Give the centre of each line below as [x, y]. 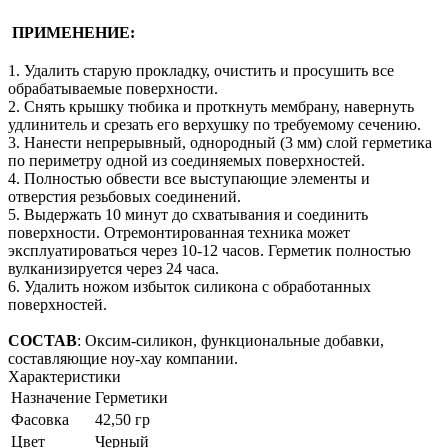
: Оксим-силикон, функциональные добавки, [230, 340]
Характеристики [64, 376]
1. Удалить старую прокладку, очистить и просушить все [201, 70]
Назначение [51, 397]
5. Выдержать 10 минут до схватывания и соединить [188, 214]
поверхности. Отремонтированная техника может [179, 232]
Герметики [131, 397]
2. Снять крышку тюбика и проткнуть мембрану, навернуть [211, 106]
